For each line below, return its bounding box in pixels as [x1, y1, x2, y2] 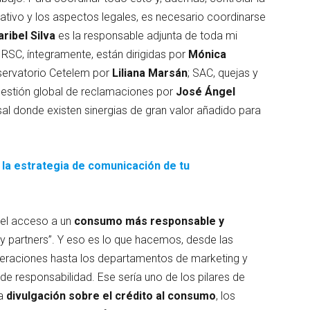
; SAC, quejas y [188, 66, 258, 80]
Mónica [188, 47, 226, 61]
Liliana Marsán [112, 66, 188, 80]
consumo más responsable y [74, 214, 224, 228]
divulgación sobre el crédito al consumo [6, 289, 216, 302]
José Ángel [176, 84, 235, 98]
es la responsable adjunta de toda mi [55, 28, 237, 42]
